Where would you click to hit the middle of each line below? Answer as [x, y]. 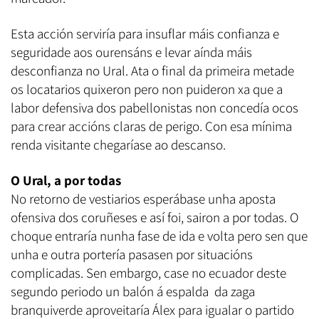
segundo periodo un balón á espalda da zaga [133, 292]
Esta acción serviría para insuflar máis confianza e [145, 34]
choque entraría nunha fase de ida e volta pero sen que [159, 236]
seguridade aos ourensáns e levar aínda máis [131, 52]
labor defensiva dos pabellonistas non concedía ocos [155, 108]
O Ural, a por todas [66, 181]
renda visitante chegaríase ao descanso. [118, 145]
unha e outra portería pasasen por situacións [132, 255]
